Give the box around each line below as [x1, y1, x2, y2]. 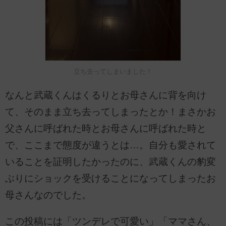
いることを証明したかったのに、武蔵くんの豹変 [5, 156, 216, 167]
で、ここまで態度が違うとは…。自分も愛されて [5, 140, 216, 151]
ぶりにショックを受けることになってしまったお [5, 173, 216, 184]
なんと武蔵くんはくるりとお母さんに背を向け [5, 90, 206, 101]
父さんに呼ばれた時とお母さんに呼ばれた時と [5, 123, 206, 134]
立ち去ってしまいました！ [74, 68, 152, 76]
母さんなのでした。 [5, 190, 91, 201]
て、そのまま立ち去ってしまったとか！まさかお [5, 106, 216, 118]
